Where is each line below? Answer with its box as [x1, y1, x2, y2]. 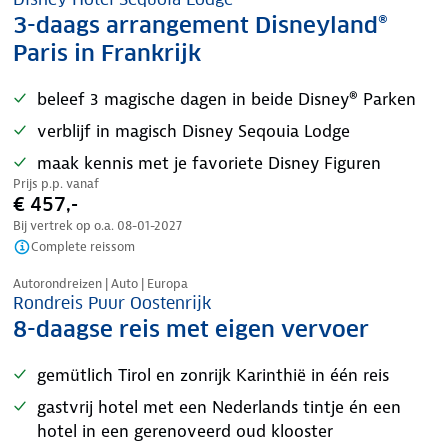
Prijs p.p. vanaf [13, 175, 99, 192]
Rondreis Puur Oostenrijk [13, 293, 211, 314]
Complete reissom [31, 238, 135, 255]
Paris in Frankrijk [13, 39, 201, 67]
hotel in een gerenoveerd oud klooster [37, 420, 333, 442]
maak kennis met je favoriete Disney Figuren [37, 152, 381, 174]
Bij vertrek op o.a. [13, 217, 117, 234]
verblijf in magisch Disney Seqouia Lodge [37, 120, 350, 142]
